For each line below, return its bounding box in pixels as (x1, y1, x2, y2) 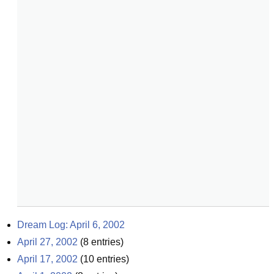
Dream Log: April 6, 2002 (17, 220, 125, 230)
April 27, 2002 (17, 237, 78, 247)
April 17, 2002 (17, 254, 78, 264)
